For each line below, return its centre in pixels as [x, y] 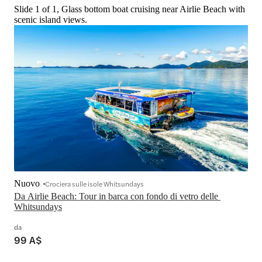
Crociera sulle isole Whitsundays [94, 183]
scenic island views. [51, 20]
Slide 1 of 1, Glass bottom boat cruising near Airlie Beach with [130, 9]
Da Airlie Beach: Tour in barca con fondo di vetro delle [116, 196]
